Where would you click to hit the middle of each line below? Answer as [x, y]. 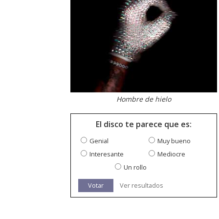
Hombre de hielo [144, 99]
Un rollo [135, 167]
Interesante [107, 154]
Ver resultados [142, 186]
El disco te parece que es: [144, 124]
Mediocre [171, 154]
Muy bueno [174, 141]
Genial [99, 141]
